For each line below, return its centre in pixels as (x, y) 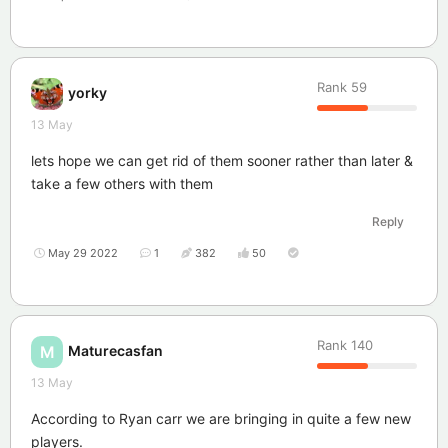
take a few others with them (122, 183)
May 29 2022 (83, 252)
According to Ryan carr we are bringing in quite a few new (221, 418)
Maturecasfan (115, 351)
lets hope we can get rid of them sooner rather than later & (222, 160)
